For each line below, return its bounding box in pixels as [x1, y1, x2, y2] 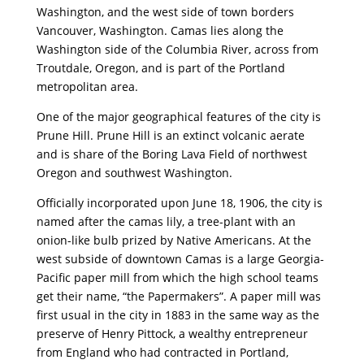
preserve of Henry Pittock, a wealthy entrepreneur [36, 325, 308, 341]
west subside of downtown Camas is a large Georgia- [36, 250, 324, 266]
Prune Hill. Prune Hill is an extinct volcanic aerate [36, 127, 305, 143]
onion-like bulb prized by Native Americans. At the [36, 232, 311, 248]
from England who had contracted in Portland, [36, 344, 288, 360]
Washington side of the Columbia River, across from [36, 41, 318, 57]
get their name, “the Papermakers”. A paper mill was [36, 288, 321, 304]
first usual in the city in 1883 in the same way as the [36, 306, 319, 323]
